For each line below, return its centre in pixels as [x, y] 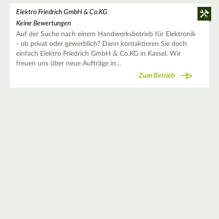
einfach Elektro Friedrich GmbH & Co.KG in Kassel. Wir [98, 54]
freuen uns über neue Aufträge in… [68, 64]
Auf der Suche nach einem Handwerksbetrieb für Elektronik [106, 34]
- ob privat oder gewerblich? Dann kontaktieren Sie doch [101, 44]
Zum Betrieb [157, 76]
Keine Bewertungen [43, 24]
